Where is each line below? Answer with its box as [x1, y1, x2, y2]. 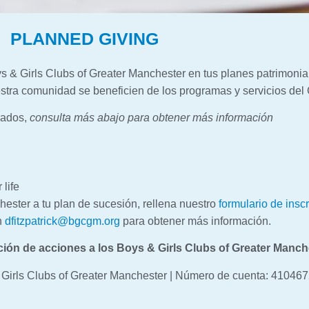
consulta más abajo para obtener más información [30, 111, 273, 123]
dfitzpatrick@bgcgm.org [5, 215, 120, 227]
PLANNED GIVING [10, 28, 159, 48]
